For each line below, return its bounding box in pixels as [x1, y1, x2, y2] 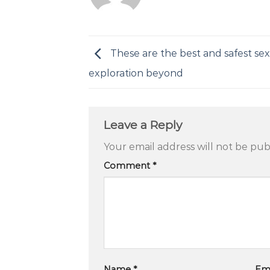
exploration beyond [89, 67, 183, 80]
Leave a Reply [104, 117, 185, 132]
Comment [104, 160, 152, 172]
